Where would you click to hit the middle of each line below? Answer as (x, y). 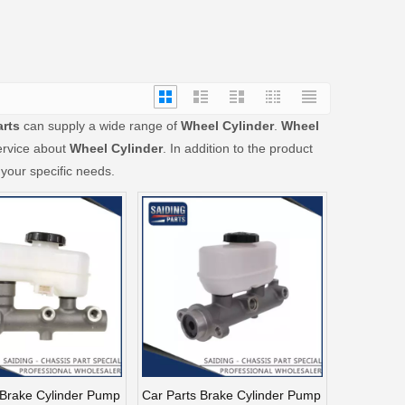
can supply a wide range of (100, 125)
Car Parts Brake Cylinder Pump (231, 395)
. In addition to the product (238, 148)
